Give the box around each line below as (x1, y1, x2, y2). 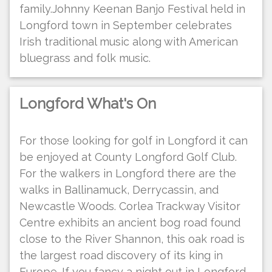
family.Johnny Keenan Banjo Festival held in (19, 2, 245, 15)
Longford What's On (19, 95, 156, 113)
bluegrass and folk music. (19, 51, 151, 64)
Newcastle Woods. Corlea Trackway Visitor (19, 199, 240, 212)
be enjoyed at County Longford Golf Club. (19, 150, 237, 163)
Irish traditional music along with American (19, 35, 238, 48)
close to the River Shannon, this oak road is (19, 232, 245, 245)
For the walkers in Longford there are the (19, 166, 236, 180)
